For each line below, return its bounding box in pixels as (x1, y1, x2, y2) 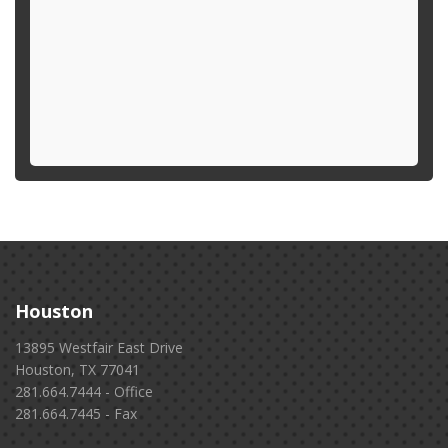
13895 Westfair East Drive (15, 338, 183, 357)
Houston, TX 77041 (15, 360, 140, 379)
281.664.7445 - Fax (15, 404, 137, 423)
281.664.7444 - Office (15, 382, 153, 401)
